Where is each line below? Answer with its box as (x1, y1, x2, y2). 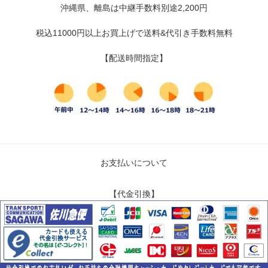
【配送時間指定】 (100, 53, 167, 63)
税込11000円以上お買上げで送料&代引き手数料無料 (35, 28, 233, 38)
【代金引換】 (109, 189, 159, 199)
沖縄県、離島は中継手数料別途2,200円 (60, 3, 208, 13)
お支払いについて (100, 158, 167, 168)
